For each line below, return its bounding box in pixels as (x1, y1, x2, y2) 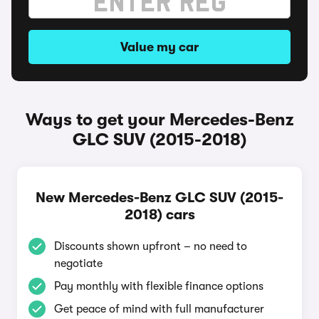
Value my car (120, 40, 199, 54)
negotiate (54, 257, 103, 270)
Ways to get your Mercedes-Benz (25, 110, 294, 130)
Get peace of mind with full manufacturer (54, 303, 264, 315)
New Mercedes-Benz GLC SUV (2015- (36, 189, 283, 206)
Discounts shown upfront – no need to (54, 240, 247, 253)
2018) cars (124, 206, 195, 223)
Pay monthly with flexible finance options (54, 280, 263, 293)
